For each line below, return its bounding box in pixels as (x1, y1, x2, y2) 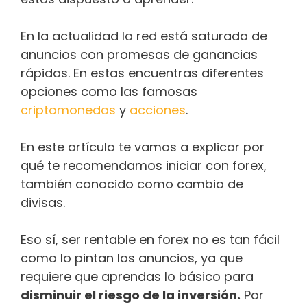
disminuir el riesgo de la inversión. (21, 286, 241, 304)
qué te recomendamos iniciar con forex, (21, 156, 267, 174)
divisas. (21, 193, 65, 211)
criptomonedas (21, 101, 116, 119)
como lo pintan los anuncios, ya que (21, 249, 243, 267)
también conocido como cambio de (21, 175, 243, 193)
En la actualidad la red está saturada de (21, 27, 267, 45)
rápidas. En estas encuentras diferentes (21, 64, 264, 82)
